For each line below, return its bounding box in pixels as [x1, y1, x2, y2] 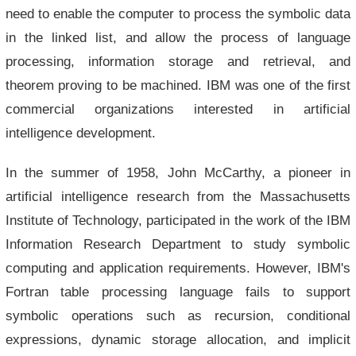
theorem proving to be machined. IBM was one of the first [5, 78, 351, 92]
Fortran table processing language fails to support [5, 284, 351, 299]
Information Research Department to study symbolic [5, 237, 351, 251]
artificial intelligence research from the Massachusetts [5, 189, 351, 203]
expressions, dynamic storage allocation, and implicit [5, 332, 351, 346]
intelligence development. [5, 126, 156, 140]
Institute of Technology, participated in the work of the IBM [5, 213, 351, 227]
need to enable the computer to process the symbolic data [5, 6, 351, 21]
